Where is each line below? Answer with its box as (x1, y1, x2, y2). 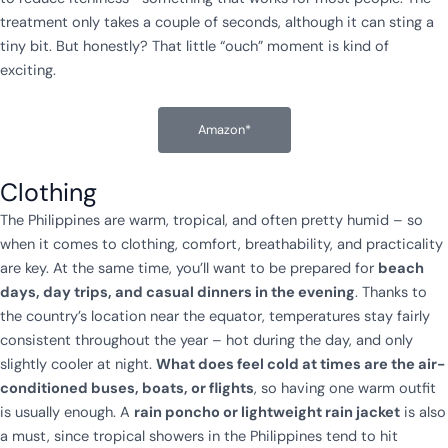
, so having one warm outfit (254, 378, 436, 398)
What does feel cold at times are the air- (156, 354, 445, 374)
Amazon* (197, 120, 251, 138)
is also (400, 402, 446, 422)
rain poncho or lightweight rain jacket (134, 402, 400, 422)
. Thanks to (355, 282, 427, 302)
